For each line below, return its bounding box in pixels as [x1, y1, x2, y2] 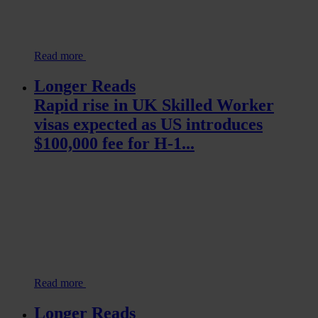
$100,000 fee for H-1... [34, 133, 194, 153]
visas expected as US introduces [34, 114, 263, 133]
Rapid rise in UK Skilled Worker [34, 95, 274, 114]
